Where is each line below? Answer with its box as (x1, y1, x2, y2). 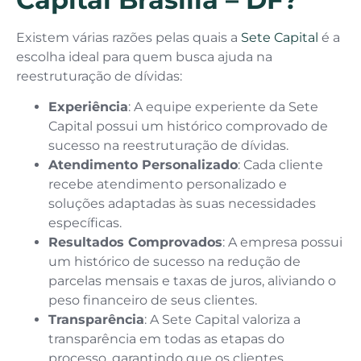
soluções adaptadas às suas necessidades (48, 196, 316, 212)
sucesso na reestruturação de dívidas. (48, 138, 288, 154)
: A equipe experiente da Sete (128, 99, 318, 115)
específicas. (48, 215, 122, 231)
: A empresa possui (222, 234, 342, 251)
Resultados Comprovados (48, 234, 222, 251)
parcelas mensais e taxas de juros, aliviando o (48, 273, 336, 289)
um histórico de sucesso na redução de (48, 254, 301, 270)
